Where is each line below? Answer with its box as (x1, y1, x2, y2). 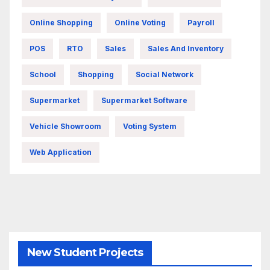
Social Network (136, 70, 193, 80)
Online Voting (115, 18, 166, 28)
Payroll (187, 18, 215, 28)
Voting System (123, 122, 177, 131)
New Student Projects (27, 246, 143, 260)
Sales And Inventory (148, 44, 224, 54)
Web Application (30, 148, 92, 157)
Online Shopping (30, 18, 93, 28)
